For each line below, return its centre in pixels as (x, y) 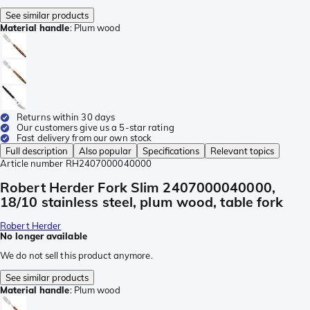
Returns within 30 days (66, 117)
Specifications (171, 151)
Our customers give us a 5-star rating (95, 128)
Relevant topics (242, 151)
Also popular (105, 151)
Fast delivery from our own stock (84, 138)
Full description (37, 151)
